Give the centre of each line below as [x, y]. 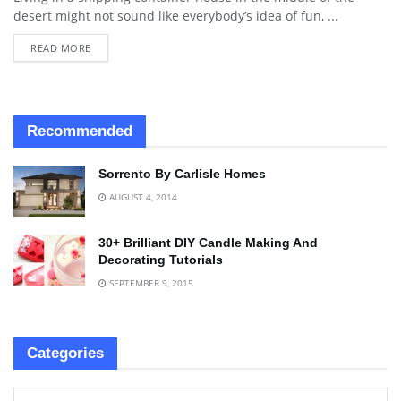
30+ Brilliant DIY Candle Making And [208, 243]
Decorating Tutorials [161, 260]
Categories [65, 354]
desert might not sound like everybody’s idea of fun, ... [176, 16]
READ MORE [61, 48]
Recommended [80, 131]
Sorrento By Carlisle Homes [182, 174]
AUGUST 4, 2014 [142, 197]
